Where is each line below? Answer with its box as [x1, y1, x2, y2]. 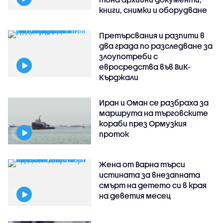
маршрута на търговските [99, 109, 209, 118]
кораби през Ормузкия [99, 119, 187, 128]
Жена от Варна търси [99, 160, 186, 169]
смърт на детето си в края [99, 181, 207, 190]
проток [99, 129, 129, 139]
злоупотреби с [99, 52, 158, 61]
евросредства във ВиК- [99, 62, 191, 72]
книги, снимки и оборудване [99, 5, 208, 15]
